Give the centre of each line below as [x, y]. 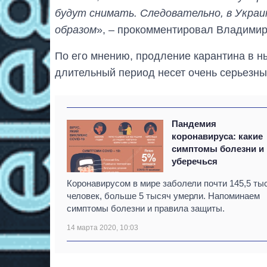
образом [76, 30]
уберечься [195, 161]
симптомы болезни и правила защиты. [146, 208]
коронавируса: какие [218, 136]
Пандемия [194, 123]
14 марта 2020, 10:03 [103, 227]
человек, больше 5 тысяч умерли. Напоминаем [163, 195]
